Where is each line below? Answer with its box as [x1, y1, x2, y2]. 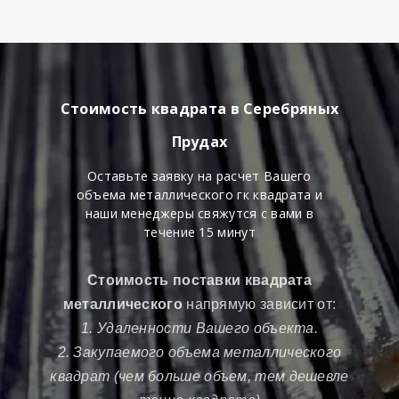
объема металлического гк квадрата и [76, 185, 323, 203]
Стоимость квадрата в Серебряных [60, 98, 339, 118]
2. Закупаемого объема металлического [57, 344, 342, 360]
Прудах [171, 131, 228, 151]
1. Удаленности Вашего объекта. [81, 320, 318, 336]
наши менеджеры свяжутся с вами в [85, 204, 314, 222]
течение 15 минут [143, 223, 256, 240]
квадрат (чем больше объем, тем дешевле [50, 368, 349, 384]
